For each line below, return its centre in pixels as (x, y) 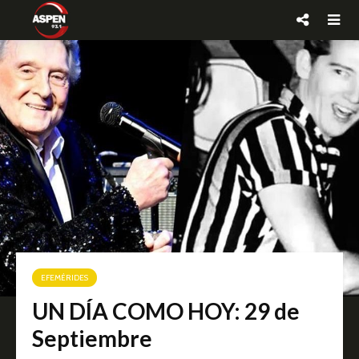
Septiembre (92, 338)
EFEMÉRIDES (65, 278)
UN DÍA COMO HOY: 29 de (166, 311)
